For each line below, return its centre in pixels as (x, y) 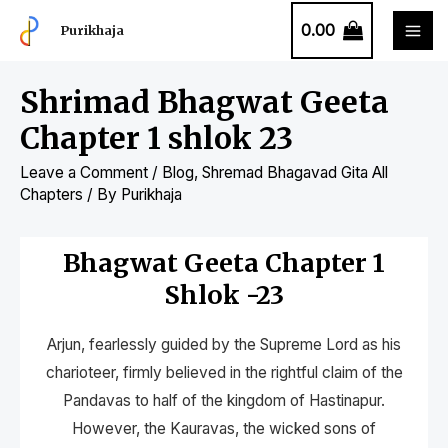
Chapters (51, 195)
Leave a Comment (84, 173)
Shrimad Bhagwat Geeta (204, 102)
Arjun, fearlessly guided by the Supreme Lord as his (224, 345)
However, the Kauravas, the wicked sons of (224, 429)
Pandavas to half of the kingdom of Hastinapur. (224, 401)
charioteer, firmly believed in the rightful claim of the (224, 373)
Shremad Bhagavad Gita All (295, 173)
